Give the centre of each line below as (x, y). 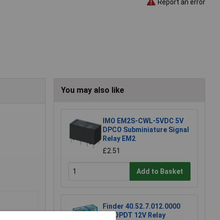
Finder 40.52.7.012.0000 (141, 206)
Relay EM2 (119, 139)
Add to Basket (160, 171)
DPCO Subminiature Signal (146, 130)
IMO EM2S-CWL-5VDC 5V (143, 121)
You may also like (93, 90)
